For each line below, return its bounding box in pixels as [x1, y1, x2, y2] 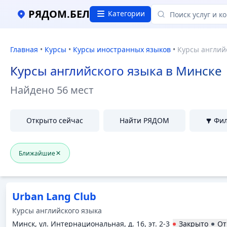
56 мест [57, 83, 94, 97]
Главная [10, 45, 38, 54]
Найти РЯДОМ [120, 116, 169, 125]
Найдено [10, 83, 57, 97]
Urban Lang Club [12, 190, 96, 203]
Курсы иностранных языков [73, 45, 171, 54]
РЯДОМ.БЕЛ [28, 7, 90, 21]
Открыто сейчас [26, 116, 83, 125]
